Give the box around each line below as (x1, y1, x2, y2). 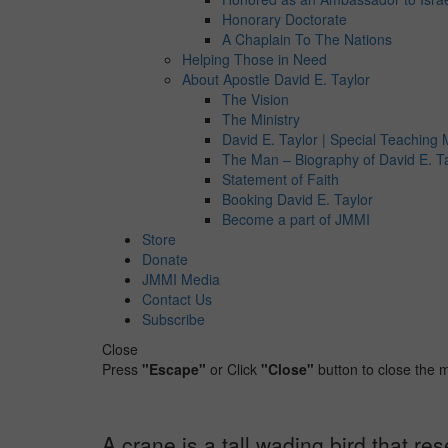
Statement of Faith (222, 168, 339, 189)
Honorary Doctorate (222, 8, 347, 29)
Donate (142, 248, 188, 269)
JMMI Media (142, 268, 220, 289)
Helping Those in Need (182, 48, 327, 69)
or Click (206, 358, 261, 379)
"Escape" (142, 358, 206, 379)
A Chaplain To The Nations (222, 28, 392, 49)
